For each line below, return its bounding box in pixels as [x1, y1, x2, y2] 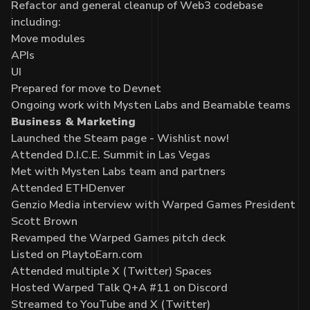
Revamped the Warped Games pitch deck [11, 230, 226, 246]
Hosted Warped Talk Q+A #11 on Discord [11, 280, 228, 295]
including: [11, 14, 61, 30]
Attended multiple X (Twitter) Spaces [11, 263, 212, 279]
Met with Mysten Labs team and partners [11, 163, 226, 179]
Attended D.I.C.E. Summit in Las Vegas [11, 147, 210, 163]
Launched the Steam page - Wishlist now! [11, 130, 229, 146]
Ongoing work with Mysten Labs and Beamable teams [11, 97, 291, 113]
